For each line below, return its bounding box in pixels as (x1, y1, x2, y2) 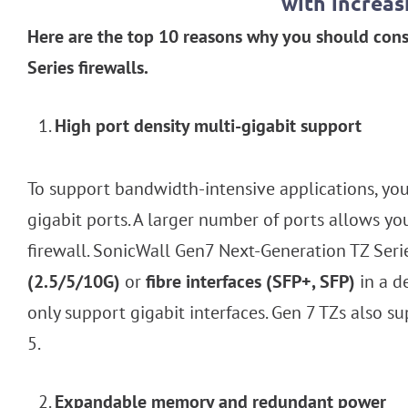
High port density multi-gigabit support (55, 114, 362, 138)
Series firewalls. (27, 56, 148, 80)
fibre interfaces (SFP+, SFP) (146, 270, 355, 294)
